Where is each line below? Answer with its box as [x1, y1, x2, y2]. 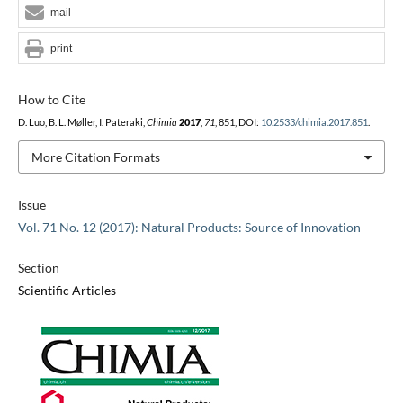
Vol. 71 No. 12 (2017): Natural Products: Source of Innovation [17, 219, 361, 236]
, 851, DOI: [214, 116, 261, 128]
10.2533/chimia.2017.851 [260, 116, 368, 128]
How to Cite [17, 91, 85, 107]
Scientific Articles [17, 282, 116, 299]
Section [17, 260, 59, 276]
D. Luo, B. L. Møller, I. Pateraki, [17, 116, 147, 128]
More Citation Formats [31, 148, 160, 165]
